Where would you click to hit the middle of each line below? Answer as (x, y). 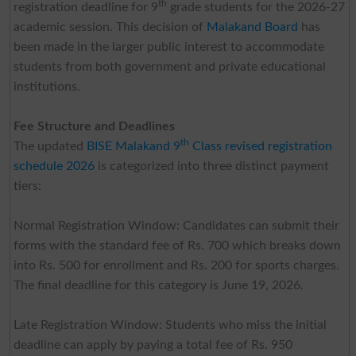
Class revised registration (260, 146)
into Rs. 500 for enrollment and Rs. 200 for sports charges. (176, 265)
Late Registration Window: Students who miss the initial (170, 325)
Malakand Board (252, 27)
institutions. (46, 86)
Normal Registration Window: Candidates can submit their (176, 225)
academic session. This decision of (110, 27)
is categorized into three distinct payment (211, 166)
